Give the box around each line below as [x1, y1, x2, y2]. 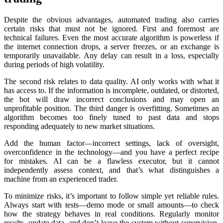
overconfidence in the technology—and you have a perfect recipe [4, 148, 219, 157]
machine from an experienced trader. [4, 175, 118, 184]
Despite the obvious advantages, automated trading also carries [4, 15, 219, 24]
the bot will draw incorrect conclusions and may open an [4, 95, 219, 104]
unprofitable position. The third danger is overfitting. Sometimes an [4, 104, 219, 113]
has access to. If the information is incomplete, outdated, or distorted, [4, 86, 219, 95]
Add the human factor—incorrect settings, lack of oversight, [4, 139, 219, 148]
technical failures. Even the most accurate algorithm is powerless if [4, 33, 219, 42]
